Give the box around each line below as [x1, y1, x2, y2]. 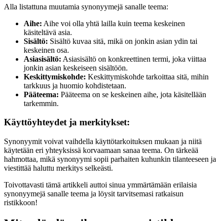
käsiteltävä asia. [24, 28, 72, 37]
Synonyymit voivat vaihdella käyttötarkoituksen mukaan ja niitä [4, 137, 202, 146]
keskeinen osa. [24, 45, 69, 54]
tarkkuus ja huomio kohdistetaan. [24, 81, 126, 90]
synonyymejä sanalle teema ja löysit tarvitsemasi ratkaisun [4, 189, 184, 198]
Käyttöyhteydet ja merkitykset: [4, 117, 130, 128]
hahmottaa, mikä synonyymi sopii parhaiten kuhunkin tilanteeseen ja [4, 155, 216, 164]
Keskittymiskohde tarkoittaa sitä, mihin [86, 72, 209, 81]
